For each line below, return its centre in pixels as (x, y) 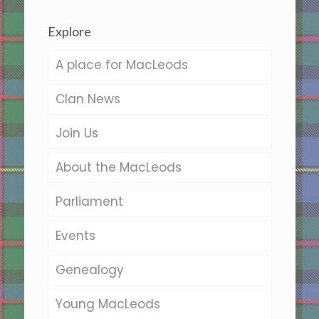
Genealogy (89, 270)
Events (75, 235)
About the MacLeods (118, 167)
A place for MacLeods (121, 64)
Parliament (89, 201)
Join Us (77, 133)
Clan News (88, 99)
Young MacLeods (108, 304)
